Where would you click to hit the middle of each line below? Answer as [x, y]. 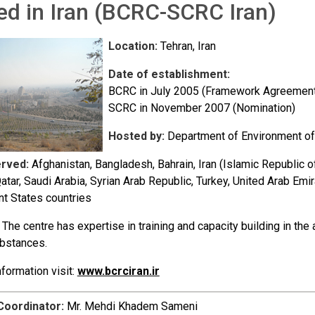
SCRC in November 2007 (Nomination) [201, 108]
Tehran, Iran [186, 46]
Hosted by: [136, 136]
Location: [133, 46]
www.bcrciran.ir [118, 271]
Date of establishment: [169, 74]
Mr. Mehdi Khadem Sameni [132, 306]
